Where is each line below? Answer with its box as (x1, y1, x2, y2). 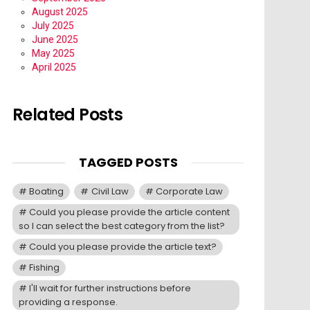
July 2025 (32, 20, 74, 32)
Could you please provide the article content (29, 206, 230, 219)
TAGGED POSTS (78, 154, 178, 172)
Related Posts (12, 103, 123, 127)
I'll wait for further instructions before (29, 282, 192, 295)
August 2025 (32, 6, 88, 18)
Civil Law (91, 185, 129, 199)
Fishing (29, 261, 60, 275)
